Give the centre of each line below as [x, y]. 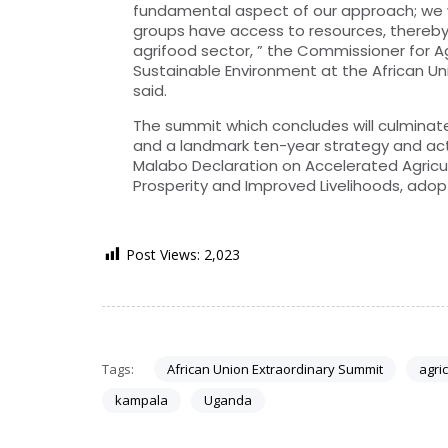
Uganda [228, 399]
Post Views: [163, 254]
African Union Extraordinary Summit [274, 368]
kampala [141, 399]
